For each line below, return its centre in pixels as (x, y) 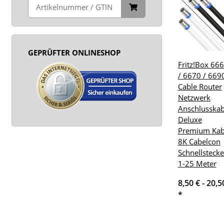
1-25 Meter (197, 163)
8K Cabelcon (199, 141)
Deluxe (190, 119)
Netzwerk (194, 97)
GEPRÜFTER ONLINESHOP (74, 52)
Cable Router (200, 86)
